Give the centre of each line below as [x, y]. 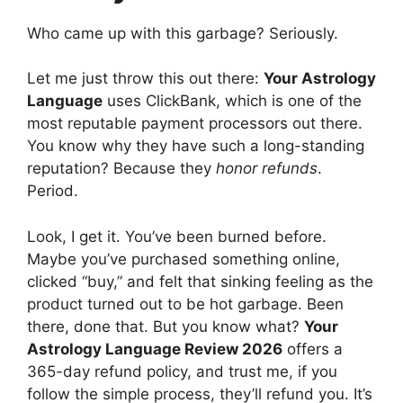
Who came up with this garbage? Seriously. [183, 33]
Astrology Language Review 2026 [155, 349]
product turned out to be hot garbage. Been [185, 304]
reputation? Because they [121, 169]
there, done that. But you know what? [166, 326]
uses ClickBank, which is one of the [232, 101]
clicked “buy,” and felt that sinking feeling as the [200, 281]
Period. [53, 191]
